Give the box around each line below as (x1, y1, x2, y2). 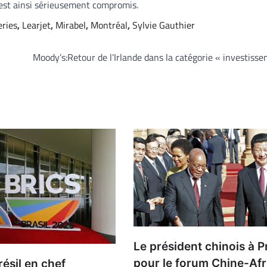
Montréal (91, 18, 128, 33)
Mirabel (55, 18, 86, 33)
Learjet (22, 18, 51, 33)
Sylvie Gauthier (132, 18, 195, 33)
